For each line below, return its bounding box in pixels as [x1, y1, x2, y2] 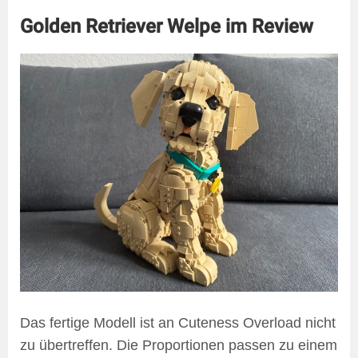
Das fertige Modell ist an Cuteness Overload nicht [20, 315, 336, 332]
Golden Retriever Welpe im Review [20, 14, 313, 38]
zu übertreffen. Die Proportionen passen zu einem [20, 337, 337, 354]
